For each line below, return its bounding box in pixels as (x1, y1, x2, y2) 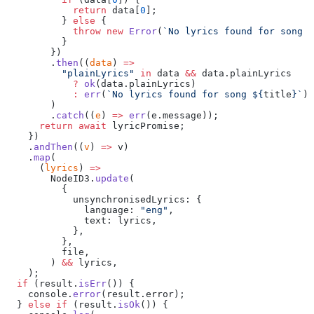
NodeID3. (6, 173, 95, 184)
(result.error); (101, 289, 185, 300)
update (95, 173, 129, 184)
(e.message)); (146, 110, 219, 121)
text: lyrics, (6, 215, 157, 226)
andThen (34, 142, 73, 153)
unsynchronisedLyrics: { (6, 194, 202, 205)
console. (6, 289, 73, 300)
